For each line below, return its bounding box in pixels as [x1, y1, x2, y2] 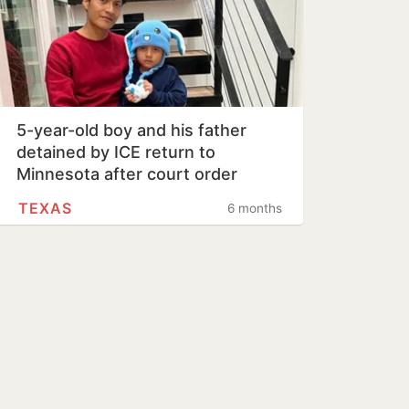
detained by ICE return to [16, 142, 215, 162]
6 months [227, 201, 282, 215]
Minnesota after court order [16, 164, 237, 184]
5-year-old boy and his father [16, 121, 246, 140]
